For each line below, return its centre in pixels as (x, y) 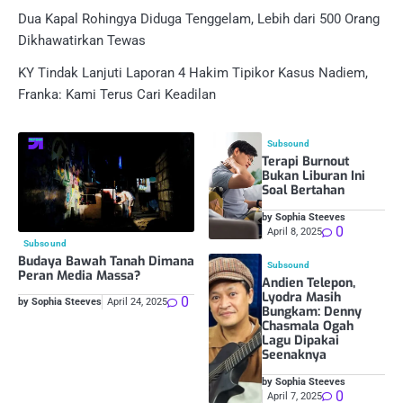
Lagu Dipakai (300, 341)
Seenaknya (294, 355)
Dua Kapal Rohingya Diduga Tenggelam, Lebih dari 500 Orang (199, 19)
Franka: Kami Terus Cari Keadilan (117, 95)
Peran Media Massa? (79, 275)
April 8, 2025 (294, 232)
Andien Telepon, (308, 283)
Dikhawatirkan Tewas (82, 41)
